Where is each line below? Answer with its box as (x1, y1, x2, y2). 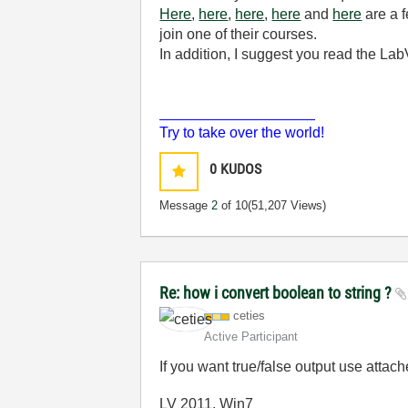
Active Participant (204, 330, 299, 343)
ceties (233, 309, 266, 322)
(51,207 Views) (248, 199, 327, 212)
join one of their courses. (159, 26, 318, 42)
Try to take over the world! (159, 125, 325, 140)
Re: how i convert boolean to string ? (159, 283, 396, 302)
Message (159, 199, 212, 212)
